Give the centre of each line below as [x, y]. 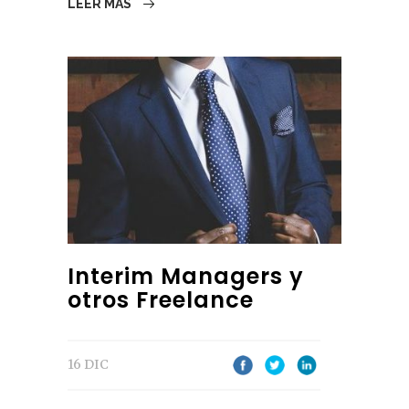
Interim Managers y [186, 277]
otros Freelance [161, 300]
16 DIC [88, 365]
